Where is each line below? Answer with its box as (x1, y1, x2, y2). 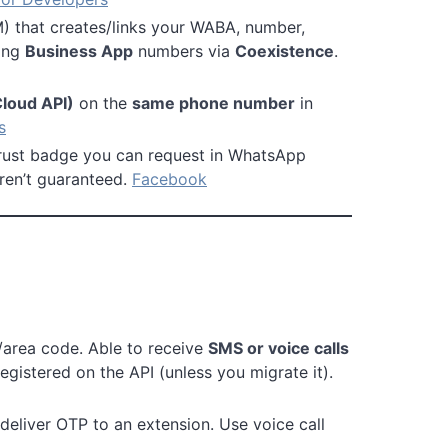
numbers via (133, 40, 235, 61)
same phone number (132, 92, 295, 113)
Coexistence (235, 40, 334, 61)
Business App (25, 40, 133, 61)
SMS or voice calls (208, 337, 349, 358)
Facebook (132, 168, 207, 189)
